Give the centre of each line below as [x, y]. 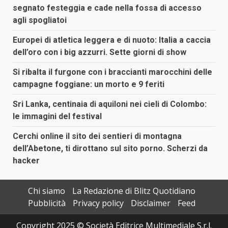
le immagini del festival [57, 116]
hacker [26, 160]
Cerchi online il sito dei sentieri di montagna [97, 136]
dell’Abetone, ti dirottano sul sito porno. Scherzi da [110, 148]
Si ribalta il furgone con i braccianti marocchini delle [112, 72]
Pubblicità [47, 203]
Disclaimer [150, 203]
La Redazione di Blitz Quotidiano [134, 191]
